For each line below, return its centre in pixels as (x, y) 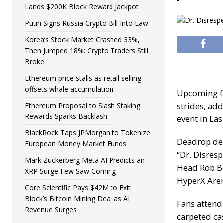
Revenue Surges (51, 209)
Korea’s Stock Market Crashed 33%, (82, 40)
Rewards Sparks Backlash (66, 116)
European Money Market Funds (76, 144)
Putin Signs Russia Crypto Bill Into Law (87, 23)
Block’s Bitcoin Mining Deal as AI (77, 198)
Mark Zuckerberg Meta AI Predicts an (85, 160)
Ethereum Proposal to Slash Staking (83, 105)
